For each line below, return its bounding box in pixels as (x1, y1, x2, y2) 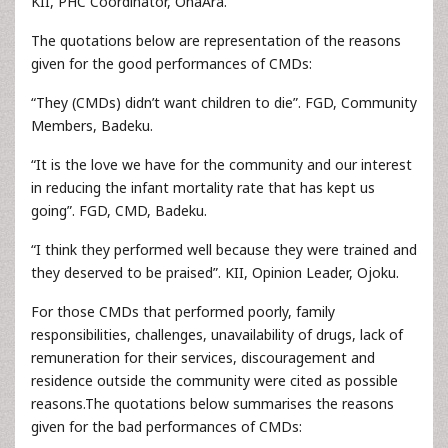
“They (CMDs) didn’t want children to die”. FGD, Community (31, 93, 417, 112)
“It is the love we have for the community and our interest (31, 155, 412, 174)
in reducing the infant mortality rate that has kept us (31, 178, 375, 197)
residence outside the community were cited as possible (31, 371, 398, 390)
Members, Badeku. (31, 116, 153, 135)
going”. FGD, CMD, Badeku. (31, 201, 207, 220)
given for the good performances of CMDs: (31, 54, 312, 73)
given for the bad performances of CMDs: (31, 417, 302, 436)
